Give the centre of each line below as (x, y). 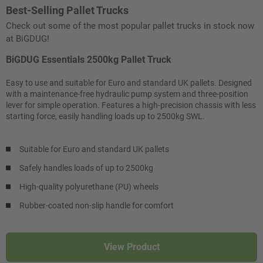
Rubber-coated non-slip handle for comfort (97, 205)
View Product (131, 247)
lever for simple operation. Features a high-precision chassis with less (131, 105)
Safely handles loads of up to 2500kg (86, 168)
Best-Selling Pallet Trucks (67, 10)
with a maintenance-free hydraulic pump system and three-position (127, 94)
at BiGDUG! (28, 38)
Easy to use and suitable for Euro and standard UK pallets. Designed (129, 82)
